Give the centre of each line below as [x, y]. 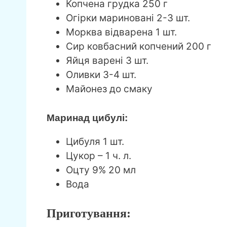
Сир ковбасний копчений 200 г [139, 46]
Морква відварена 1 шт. [121, 32]
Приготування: [89, 213]
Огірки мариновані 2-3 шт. [128, 18]
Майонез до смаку [109, 89]
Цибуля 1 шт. [95, 142]
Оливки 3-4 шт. [101, 74]
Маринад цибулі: [87, 118]
